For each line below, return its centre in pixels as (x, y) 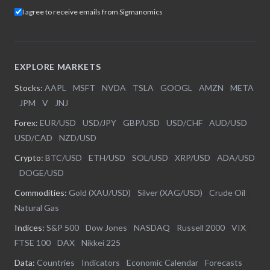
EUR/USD (58, 122)
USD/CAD (33, 137)
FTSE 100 (33, 242)
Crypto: (30, 157)
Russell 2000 (201, 227)
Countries (56, 262)
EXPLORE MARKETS (58, 66)
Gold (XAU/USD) (100, 192)
